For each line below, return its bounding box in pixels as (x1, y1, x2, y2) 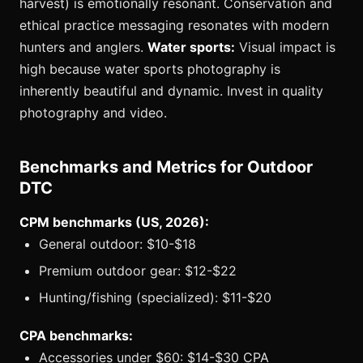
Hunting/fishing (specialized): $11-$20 (39, 289, 271, 306)
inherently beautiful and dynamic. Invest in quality (19, 82, 323, 99)
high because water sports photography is (19, 60, 280, 77)
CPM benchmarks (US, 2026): (19, 213, 209, 230)
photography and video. (19, 104, 167, 121)
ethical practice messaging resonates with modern (19, 16, 329, 33)
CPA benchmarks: (19, 327, 133, 344)
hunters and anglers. (19, 38, 147, 55)
